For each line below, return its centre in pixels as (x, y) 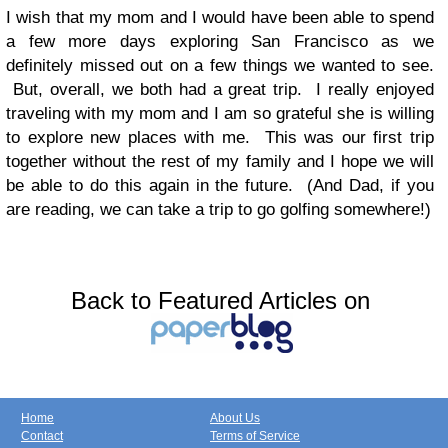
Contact (42, 436)
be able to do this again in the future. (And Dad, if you (220, 186)
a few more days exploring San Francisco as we (220, 42)
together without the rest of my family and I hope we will (220, 162)
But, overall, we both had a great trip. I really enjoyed (220, 90)
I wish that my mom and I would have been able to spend (220, 18)
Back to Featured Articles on (220, 301)
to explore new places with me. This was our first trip (220, 138)
